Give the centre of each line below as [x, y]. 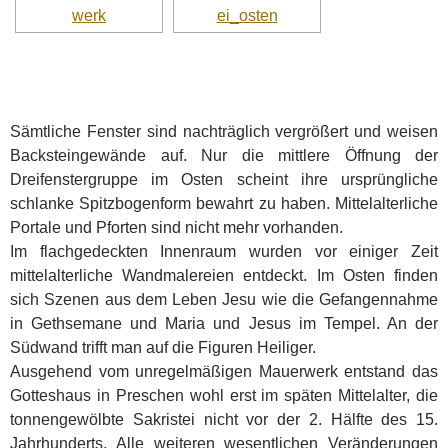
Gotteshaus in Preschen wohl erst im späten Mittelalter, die [224, 395]
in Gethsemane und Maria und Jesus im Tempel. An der [224, 323]
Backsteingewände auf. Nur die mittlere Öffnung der [224, 155]
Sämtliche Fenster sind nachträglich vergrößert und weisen [224, 131]
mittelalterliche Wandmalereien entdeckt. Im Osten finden [224, 275]
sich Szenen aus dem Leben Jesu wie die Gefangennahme [224, 299]
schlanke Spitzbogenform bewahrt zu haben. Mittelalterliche [224, 203]
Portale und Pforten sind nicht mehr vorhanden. [176, 227]
